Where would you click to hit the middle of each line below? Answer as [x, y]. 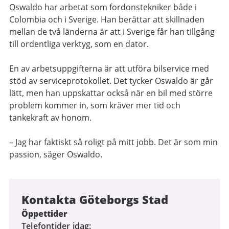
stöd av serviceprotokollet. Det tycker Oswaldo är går [111, 81]
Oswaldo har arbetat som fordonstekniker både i [103, 7]
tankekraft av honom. [51, 118]
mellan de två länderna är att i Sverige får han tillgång [112, 32]
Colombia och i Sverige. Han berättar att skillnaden [107, 19]
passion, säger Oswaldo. [57, 154]
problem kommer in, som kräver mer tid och [95, 105]
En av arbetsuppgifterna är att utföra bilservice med [109, 68]
